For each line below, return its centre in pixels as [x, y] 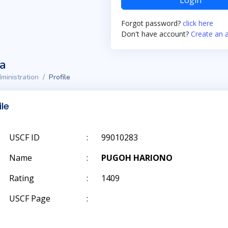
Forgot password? [152, 23]
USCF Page [30, 198]
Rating [22, 178]
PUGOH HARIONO [137, 158]
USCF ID [24, 137]
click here [198, 23]
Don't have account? [156, 34]
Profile [60, 77]
